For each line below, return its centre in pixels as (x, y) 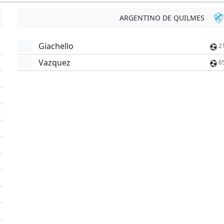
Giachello (56, 46)
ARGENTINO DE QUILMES (162, 18)
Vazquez (55, 63)
